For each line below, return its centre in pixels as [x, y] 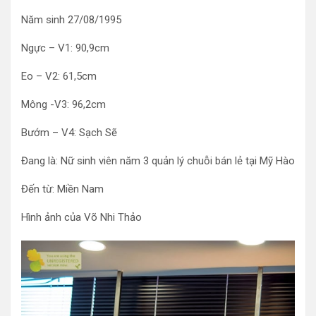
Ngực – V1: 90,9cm [65, 48]
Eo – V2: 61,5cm [59, 76]
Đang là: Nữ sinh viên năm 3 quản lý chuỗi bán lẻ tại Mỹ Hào [158, 161]
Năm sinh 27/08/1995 [71, 20]
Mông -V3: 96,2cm [63, 104]
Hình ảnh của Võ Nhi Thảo [81, 217]
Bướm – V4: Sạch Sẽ [69, 133]
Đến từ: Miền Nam [62, 189]
